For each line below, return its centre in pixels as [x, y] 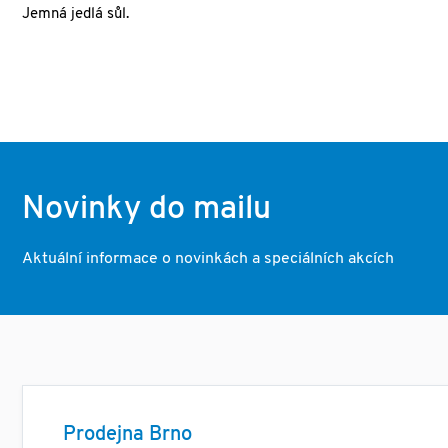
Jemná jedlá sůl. [75, 14]
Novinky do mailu [146, 210]
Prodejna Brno [127, 435]
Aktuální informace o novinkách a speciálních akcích [208, 259]
